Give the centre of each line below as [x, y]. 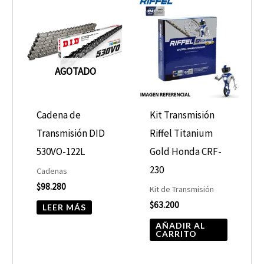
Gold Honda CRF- [186, 151]
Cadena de [59, 115]
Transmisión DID [71, 133]
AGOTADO [75, 72]
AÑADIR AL [181, 226]
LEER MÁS [65, 207]
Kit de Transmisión [182, 189]
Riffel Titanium [181, 133]
